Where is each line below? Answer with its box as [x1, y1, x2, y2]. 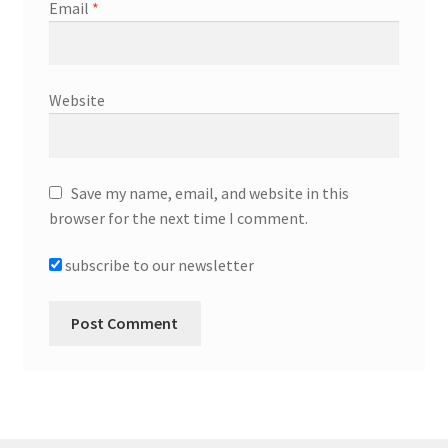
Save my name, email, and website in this [70, 182, 349, 203]
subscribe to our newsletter [61, 255, 254, 276]
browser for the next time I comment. [48, 207, 308, 228]
